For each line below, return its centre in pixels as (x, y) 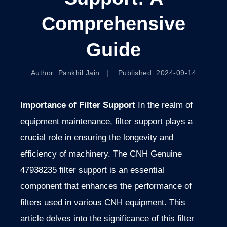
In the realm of (165, 105)
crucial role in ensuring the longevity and (97, 138)
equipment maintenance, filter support (93, 122)
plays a (179, 122)
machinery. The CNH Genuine (124, 154)
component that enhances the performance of (106, 186)
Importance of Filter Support (78, 105)
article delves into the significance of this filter (107, 219)
